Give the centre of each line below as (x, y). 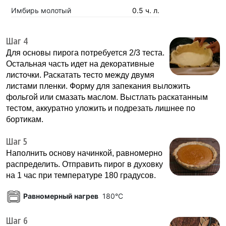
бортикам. (25, 119)
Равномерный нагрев (61, 196)
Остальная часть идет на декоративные (80, 64)
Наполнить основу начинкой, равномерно (84, 153)
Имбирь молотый (41, 10)
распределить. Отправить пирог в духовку (84, 164)
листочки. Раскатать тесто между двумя (80, 75)
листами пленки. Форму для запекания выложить (98, 86)
